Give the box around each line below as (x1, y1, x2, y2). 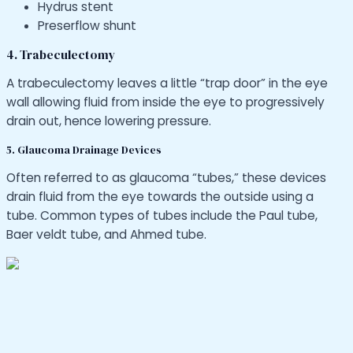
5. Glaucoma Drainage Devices (6, 142, 162, 158)
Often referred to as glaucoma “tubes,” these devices (6, 169, 326, 187)
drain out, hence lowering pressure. (6, 113, 211, 130)
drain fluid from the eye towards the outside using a (6, 188, 314, 206)
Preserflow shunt (38, 17, 136, 35)
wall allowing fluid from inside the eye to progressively (6, 94, 325, 111)
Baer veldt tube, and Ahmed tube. (6, 226, 206, 243)
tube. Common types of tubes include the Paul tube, (6, 207, 318, 225)
